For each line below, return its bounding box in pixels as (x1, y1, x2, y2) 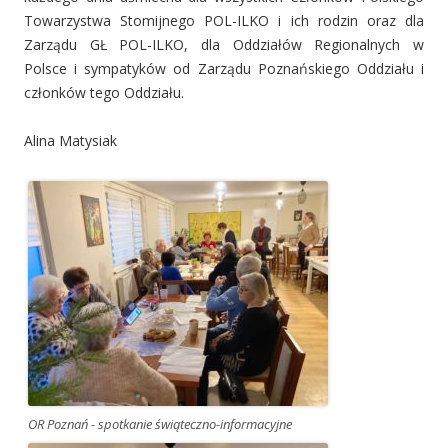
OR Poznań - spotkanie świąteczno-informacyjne (28, 414, 292, 433)
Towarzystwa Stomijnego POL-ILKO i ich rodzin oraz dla (24, 10, 424, 30)
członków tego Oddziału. (24, 82, 184, 102)
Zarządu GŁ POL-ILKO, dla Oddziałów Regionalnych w (24, 34, 424, 54)
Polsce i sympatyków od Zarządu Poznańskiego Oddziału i (24, 58, 424, 78)
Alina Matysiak (24, 130, 117, 150)
